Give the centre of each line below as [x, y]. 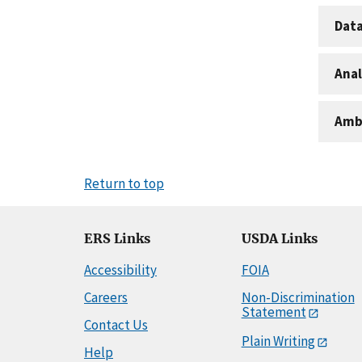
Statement [274, 312]
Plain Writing [278, 341]
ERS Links [117, 239]
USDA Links [279, 239]
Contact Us [116, 325]
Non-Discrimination [298, 298]
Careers [106, 298]
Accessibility [120, 270]
